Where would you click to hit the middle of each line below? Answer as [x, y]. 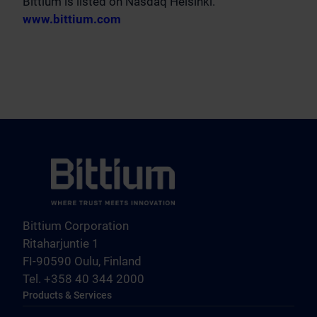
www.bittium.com [72, 19]
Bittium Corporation [76, 226]
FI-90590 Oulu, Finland [82, 261]
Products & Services [67, 295]
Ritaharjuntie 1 [61, 243]
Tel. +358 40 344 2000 [83, 279]
